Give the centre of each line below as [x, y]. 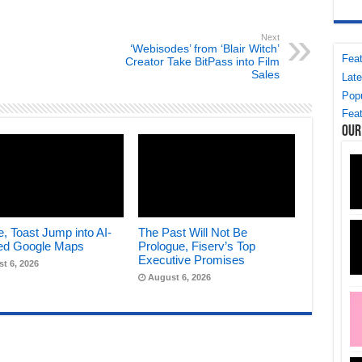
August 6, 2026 [180, 278]
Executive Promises [192, 260]
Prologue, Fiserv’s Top [197, 246]
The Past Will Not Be [193, 233]
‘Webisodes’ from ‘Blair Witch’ [204, 48]
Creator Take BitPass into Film [202, 61]
